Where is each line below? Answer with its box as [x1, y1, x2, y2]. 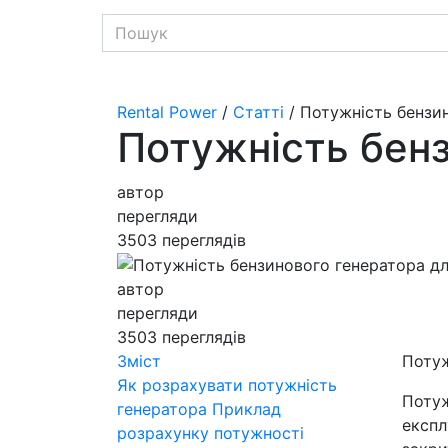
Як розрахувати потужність [117, 375, 337, 396]
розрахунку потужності [117, 423, 304, 444]
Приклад [212, 399, 281, 420]
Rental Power [117, 101, 217, 122]
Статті [233, 101, 284, 122]
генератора [117, 399, 207, 420]
